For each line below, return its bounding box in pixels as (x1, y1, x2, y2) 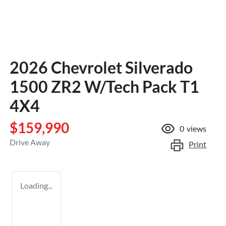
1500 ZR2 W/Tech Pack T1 (10, 76, 199, 96)
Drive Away (10, 137, 50, 147)
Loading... (20, 180, 52, 190)
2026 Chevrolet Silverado (10, 57, 193, 77)
